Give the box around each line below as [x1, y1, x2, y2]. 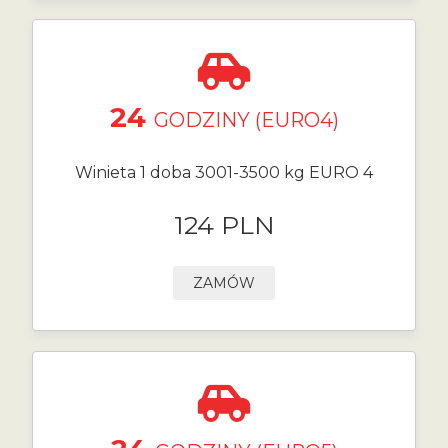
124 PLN [173, 210, 275, 240]
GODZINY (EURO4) [153, 108, 339, 132]
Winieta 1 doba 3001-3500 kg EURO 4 [75, 163, 373, 182]
